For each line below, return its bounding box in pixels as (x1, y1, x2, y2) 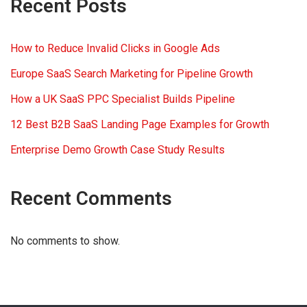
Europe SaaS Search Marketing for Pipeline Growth (10, 66, 253, 80)
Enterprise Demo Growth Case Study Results (10, 143, 225, 156)
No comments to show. (10, 234, 120, 247)
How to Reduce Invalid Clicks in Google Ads (10, 41, 220, 55)
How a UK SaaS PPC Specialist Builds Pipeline (10, 92, 235, 106)
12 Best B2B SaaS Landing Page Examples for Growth (10, 117, 269, 131)
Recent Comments (10, 186, 172, 210)
